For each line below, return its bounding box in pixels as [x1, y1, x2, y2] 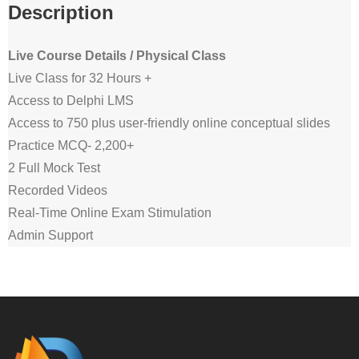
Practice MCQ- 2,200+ [8, 139, 134, 153]
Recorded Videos [8, 184, 107, 198]
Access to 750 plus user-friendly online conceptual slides [8, 116, 330, 131]
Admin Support [8, 228, 93, 243]
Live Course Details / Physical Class [8, 49, 226, 63]
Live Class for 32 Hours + [8, 71, 151, 86]
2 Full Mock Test [8, 161, 100, 175]
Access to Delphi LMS [8, 94, 134, 108]
